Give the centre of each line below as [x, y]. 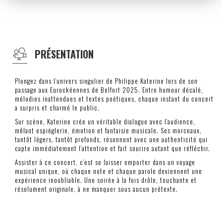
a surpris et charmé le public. [57, 108]
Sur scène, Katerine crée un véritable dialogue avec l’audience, [105, 122]
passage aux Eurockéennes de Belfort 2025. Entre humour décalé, [109, 90]
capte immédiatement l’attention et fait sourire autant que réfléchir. [112, 148]
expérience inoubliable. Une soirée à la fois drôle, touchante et [106, 180]
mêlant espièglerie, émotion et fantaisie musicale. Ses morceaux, [108, 131]
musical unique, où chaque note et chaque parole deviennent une [109, 171]
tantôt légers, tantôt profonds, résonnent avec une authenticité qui [111, 139]
